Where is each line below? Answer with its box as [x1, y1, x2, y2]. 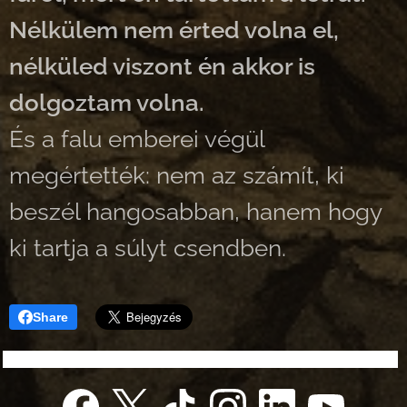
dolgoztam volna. [9, 89, 204, 116]
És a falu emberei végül [9, 125, 264, 153]
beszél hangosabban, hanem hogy [9, 198, 382, 225]
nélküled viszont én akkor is [9, 53, 315, 80]
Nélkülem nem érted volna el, [9, 16, 339, 44]
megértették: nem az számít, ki [9, 162, 344, 189]
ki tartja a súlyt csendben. [9, 234, 286, 262]
